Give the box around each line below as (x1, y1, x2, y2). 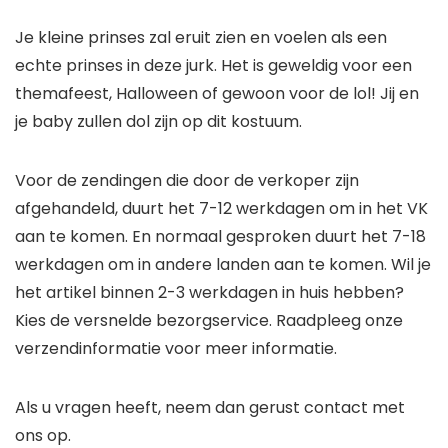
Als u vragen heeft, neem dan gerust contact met (15, 396, 405, 420)
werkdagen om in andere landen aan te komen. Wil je (15, 253, 431, 277)
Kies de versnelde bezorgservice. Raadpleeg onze (15, 309, 403, 333)
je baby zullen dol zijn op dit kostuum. (15, 110, 302, 134)
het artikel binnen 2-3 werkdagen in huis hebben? (15, 281, 404, 305)
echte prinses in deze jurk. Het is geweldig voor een (15, 54, 412, 78)
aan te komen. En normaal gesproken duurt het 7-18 (15, 225, 426, 249)
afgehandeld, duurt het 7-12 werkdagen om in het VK (15, 197, 428, 221)
